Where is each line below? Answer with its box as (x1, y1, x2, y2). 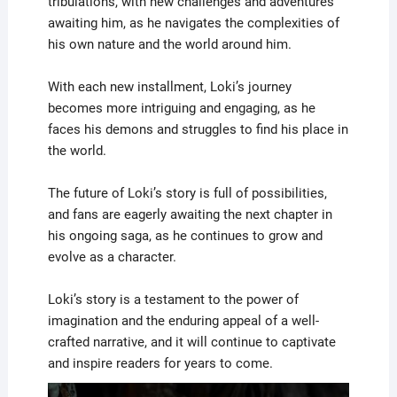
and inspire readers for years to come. (47, 354, 273, 371)
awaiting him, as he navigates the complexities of (47, 14, 339, 31)
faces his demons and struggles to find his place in (47, 121, 348, 137)
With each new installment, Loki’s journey (47, 78, 292, 95)
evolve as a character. (47, 248, 176, 265)
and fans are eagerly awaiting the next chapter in (47, 206, 332, 222)
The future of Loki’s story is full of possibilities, (47, 184, 327, 201)
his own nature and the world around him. (47, 35, 292, 52)
